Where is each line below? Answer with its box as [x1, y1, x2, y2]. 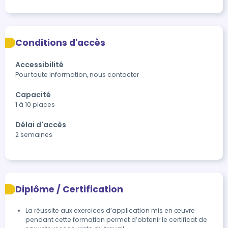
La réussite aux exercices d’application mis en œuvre [25, 206, 195, 215]
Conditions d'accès [15, 37, 105, 49]
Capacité [15, 90, 51, 100]
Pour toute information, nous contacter [15, 70, 139, 79]
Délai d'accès [15, 120, 66, 130]
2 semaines [15, 130, 52, 139]
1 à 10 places [15, 100, 55, 109]
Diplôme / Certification [15, 183, 123, 195]
